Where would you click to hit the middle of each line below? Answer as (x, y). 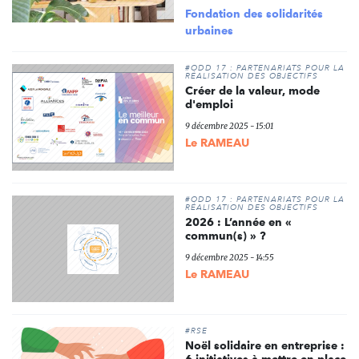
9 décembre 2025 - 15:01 (229, 127)
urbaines (209, 31)
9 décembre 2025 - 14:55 (229, 258)
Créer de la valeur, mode (252, 91)
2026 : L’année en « (238, 222)
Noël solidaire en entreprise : (264, 345)
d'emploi (209, 105)
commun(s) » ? (225, 236)
